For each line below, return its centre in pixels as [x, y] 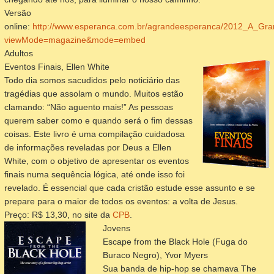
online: [18, 26]
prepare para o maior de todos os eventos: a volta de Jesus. [121, 201]
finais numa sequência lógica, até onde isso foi [94, 174]
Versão [18, 13]
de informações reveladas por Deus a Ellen [88, 147]
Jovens [117, 228]
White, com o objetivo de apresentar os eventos [97, 161]
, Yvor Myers [184, 255]
